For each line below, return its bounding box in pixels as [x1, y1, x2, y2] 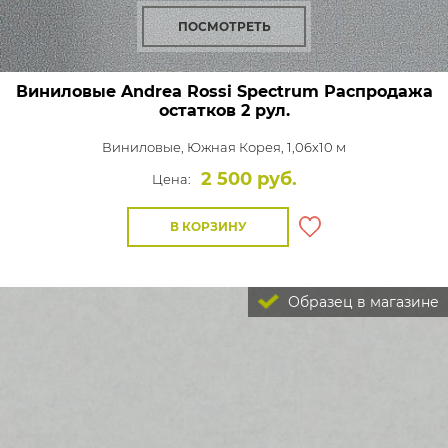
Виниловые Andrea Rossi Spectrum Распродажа [15, 82, 433, 101]
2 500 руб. [200, 168, 297, 190]
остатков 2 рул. [158, 101, 290, 120]
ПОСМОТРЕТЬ [177, 19, 271, 34]
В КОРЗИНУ [169, 219, 247, 234]
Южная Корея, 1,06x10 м [187, 139, 346, 155]
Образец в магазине [284, 293, 439, 311]
